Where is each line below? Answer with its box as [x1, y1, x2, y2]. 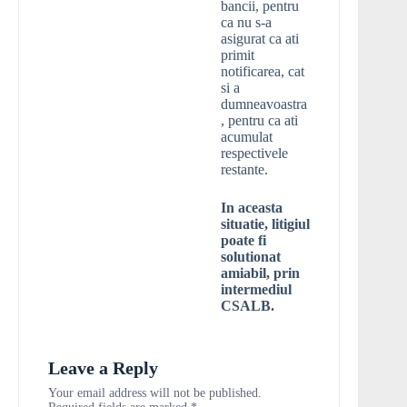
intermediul [221, 282, 292, 298]
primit [221, 47, 254, 64]
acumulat [221, 129, 273, 145]
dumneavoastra [221, 96, 307, 113]
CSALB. [221, 298, 274, 314]
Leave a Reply [48, 358, 158, 379]
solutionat [221, 249, 281, 265]
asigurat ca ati [221, 31, 299, 47]
